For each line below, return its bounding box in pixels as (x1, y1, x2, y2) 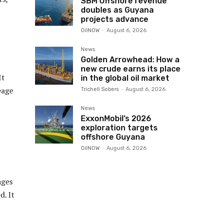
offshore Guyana (81, 132, 145, 142)
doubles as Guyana (81, 5, 154, 15)
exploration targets (81, 123, 158, 132)
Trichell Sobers (81, 86, 119, 92)
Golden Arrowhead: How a (81, 55, 180, 64)
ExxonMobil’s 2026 (81, 114, 151, 123)
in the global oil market (81, 73, 169, 83)
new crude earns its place (81, 64, 181, 73)
